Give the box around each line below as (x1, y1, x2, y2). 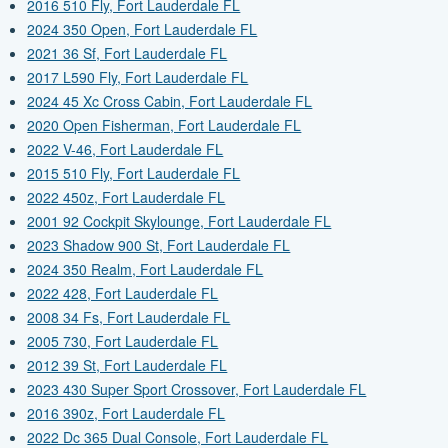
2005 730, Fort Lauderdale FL (27, 331, 219, 352)
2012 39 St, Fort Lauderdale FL (27, 355, 228, 376)
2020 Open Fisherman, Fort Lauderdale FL (27, 115, 302, 136)
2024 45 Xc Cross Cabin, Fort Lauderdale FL (27, 91, 313, 112)
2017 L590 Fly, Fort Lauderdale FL (27, 67, 249, 88)
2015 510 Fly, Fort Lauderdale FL (27, 163, 241, 184)
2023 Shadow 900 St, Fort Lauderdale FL (27, 235, 291, 256)
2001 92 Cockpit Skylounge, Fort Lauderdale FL (27, 211, 332, 232)
